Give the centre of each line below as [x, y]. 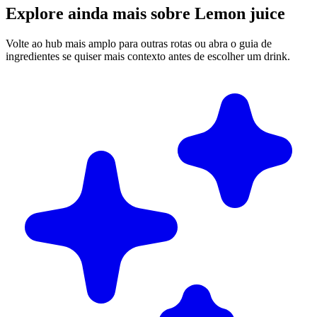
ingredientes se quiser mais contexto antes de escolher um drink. [148, 56]
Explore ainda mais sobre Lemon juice [145, 13]
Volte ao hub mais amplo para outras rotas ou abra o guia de [139, 43]
